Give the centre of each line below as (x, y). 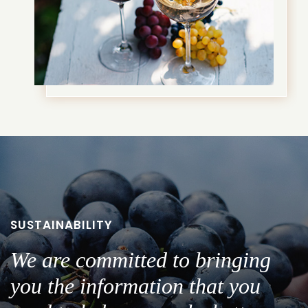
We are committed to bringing (141, 260)
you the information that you (135, 286)
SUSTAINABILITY (62, 225)
